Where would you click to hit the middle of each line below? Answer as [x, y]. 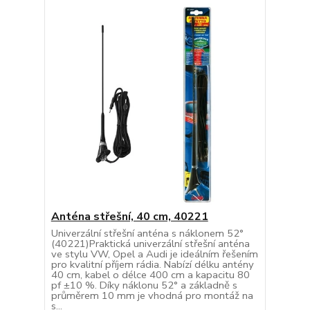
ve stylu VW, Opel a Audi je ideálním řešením [154, 254]
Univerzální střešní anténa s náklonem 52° [147, 234]
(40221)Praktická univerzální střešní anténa [150, 244]
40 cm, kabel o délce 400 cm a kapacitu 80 [150, 275]
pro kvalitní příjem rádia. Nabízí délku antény [152, 265]
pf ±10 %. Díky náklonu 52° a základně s [144, 285]
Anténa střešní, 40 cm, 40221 [129, 217]
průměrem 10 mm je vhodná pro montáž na [152, 296]
